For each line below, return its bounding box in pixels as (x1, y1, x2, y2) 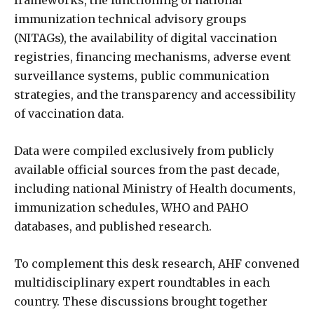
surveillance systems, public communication (14, 68, 269, 83)
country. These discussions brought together (14, 294, 268, 308)
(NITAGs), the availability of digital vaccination (14, 30, 277, 45)
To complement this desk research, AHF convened (14, 256, 299, 271)
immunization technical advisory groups (14, 11, 247, 26)
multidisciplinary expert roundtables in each (14, 275, 270, 289)
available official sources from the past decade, (14, 162, 280, 177)
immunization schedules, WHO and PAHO (14, 200, 248, 214)
